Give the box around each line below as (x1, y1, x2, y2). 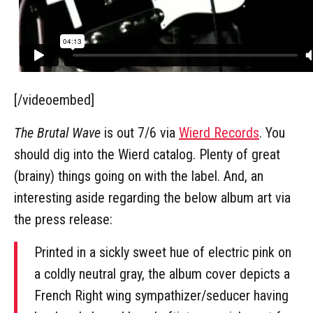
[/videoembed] (14, 91, 94, 108)
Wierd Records (179, 124, 259, 141)
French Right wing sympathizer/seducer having (34, 286, 289, 304)
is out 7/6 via (101, 124, 179, 141)
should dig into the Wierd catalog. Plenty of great (14, 145, 280, 163)
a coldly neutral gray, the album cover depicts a (34, 265, 290, 282)
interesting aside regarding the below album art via (14, 189, 291, 206)
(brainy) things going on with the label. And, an (14, 167, 263, 184)
